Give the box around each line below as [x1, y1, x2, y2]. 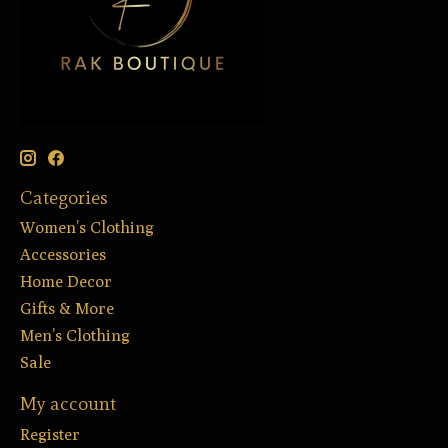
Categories [20, 185, 108, 209]
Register [20, 425, 80, 445]
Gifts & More [20, 299, 114, 319]
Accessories [20, 245, 106, 265]
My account [20, 392, 116, 416]
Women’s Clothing [20, 218, 154, 238]
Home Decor [20, 272, 112, 292]
